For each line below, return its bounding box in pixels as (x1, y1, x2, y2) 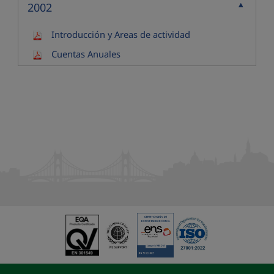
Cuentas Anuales (51, 48, 120, 61)
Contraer (27, 16, 73, 31)
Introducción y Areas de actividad (51, 28, 190, 41)
